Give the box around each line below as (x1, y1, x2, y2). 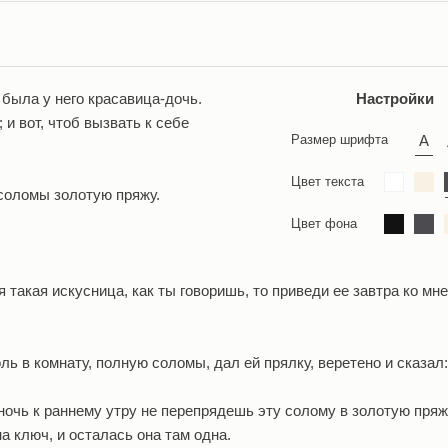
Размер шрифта (291, 132, 389, 147)
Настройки (356, 90, 435, 107)
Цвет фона (291, 216, 358, 231)
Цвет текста (291, 174, 365, 189)
